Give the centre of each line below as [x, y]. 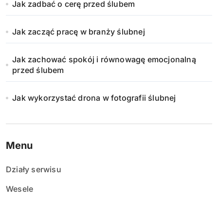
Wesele [20, 189]
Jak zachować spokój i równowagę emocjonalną [104, 59]
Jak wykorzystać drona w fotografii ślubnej [94, 98]
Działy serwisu [34, 169]
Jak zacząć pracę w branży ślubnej [79, 32]
